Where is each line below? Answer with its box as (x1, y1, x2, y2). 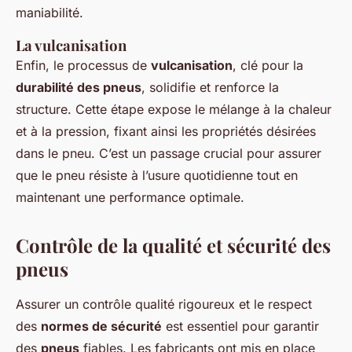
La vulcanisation (16, 35, 126, 55)
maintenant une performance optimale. (16, 189, 244, 205)
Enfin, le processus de (16, 57, 151, 73)
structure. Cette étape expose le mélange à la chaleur (16, 101, 332, 117)
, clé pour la (233, 57, 303, 73)
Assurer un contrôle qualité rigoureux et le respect (16, 295, 312, 312)
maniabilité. (16, 4, 83, 20)
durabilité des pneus (16, 79, 141, 95)
